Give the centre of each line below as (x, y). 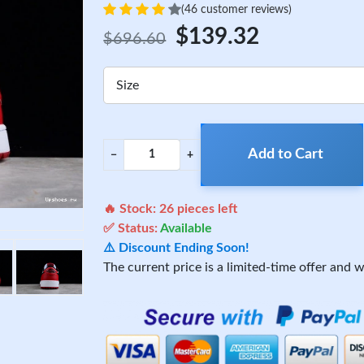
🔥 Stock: (132, 209)
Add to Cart (285, 154)
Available (186, 228)
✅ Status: (132, 228)
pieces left (206, 209)
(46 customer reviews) (237, 9)
